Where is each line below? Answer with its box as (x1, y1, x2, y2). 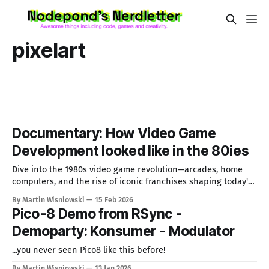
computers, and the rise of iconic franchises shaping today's (12, 176, 252, 187)
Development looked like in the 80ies (12, 142, 249, 160)
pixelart (12, 37, 85, 62)
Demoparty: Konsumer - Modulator (12, 223, 235, 240)
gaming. (12, 188, 43, 199)
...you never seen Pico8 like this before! (12, 244, 166, 256)
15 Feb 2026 (94, 195, 134, 205)
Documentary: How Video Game (12, 125, 216, 142)
